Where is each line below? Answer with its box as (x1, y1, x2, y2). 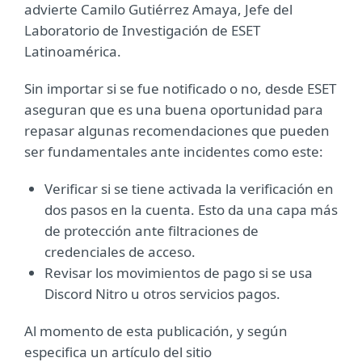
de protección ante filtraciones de (44, 221, 259, 240)
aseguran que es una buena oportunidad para (24, 99, 323, 119)
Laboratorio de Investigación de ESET (24, 20, 260, 40)
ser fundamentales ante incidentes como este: (24, 141, 323, 161)
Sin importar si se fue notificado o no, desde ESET (24, 78, 336, 98)
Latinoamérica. (24, 41, 121, 61)
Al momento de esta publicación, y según (24, 321, 288, 340)
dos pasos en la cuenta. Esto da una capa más (44, 200, 338, 219)
